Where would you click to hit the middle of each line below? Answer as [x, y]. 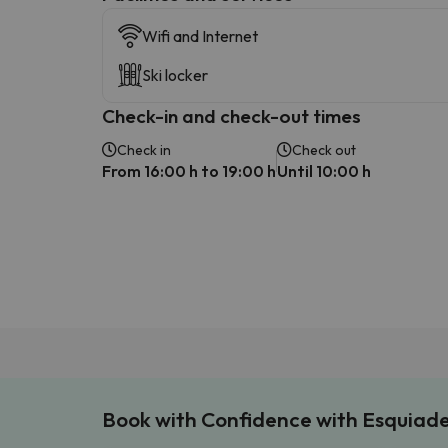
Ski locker [175, 74]
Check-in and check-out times [231, 115]
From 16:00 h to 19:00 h [189, 170]
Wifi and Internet [200, 35]
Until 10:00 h [324, 170]
